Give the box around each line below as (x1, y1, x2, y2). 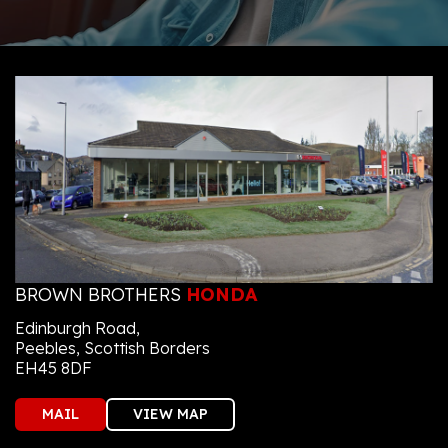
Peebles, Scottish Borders (15, 337, 210, 358)
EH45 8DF (15, 357, 92, 378)
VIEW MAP (133, 404, 208, 423)
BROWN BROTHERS (15, 282, 186, 306)
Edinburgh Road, (15, 317, 140, 338)
